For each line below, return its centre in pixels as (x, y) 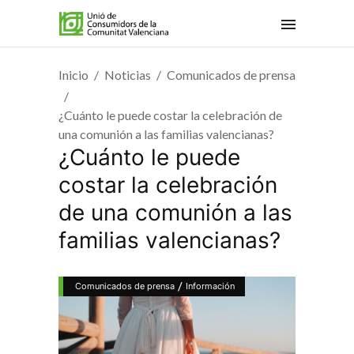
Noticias (128, 75)
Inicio (73, 75)
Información (210, 286)
